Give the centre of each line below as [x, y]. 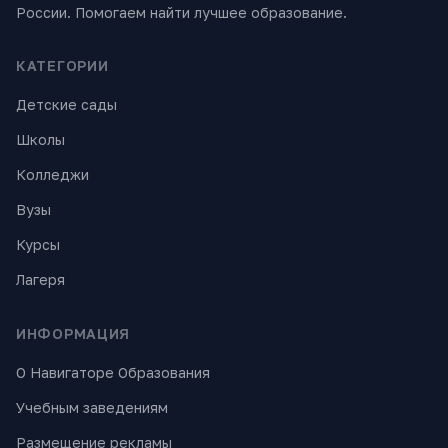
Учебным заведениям [92, 407]
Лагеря [40, 279]
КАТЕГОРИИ [62, 65]
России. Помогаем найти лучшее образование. [181, 12]
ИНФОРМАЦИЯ [73, 333]
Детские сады [66, 104]
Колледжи [52, 174]
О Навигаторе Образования [113, 372]
